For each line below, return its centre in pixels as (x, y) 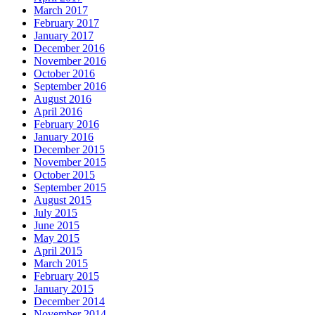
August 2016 (63, 99)
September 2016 (70, 86)
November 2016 (70, 61)
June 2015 (57, 226)
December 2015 (69, 150)
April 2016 (58, 112)
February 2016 (66, 124)
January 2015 (64, 289)
